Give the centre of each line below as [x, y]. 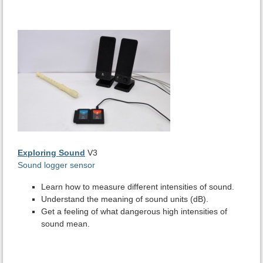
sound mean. [65, 224]
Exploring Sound [51, 153]
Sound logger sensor [56, 165]
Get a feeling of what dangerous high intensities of [134, 212]
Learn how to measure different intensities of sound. [138, 187]
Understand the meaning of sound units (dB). [125, 199]
